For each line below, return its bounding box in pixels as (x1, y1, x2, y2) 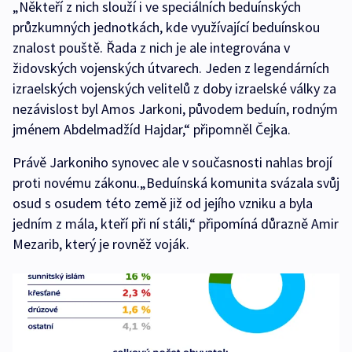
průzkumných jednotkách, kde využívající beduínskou (13, 17, 320, 36)
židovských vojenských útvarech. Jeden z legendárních (13, 58, 329, 77)
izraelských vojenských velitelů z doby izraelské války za (13, 79, 336, 97)
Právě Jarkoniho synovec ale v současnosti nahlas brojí (13, 152, 332, 171)
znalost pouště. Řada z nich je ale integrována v (13, 38, 290, 57)
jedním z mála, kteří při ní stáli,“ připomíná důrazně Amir (13, 214, 339, 233)
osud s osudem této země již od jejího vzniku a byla (13, 193, 313, 212)
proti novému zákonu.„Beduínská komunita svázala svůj (13, 173, 339, 192)
